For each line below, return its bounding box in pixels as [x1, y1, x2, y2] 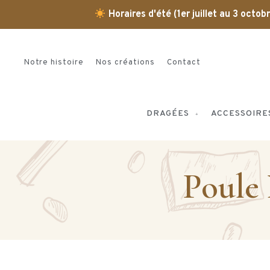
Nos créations [96, 57, 155, 67]
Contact [167, 57, 201, 67]
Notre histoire [24, 57, 84, 67]
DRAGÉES [146, 108, 189, 119]
